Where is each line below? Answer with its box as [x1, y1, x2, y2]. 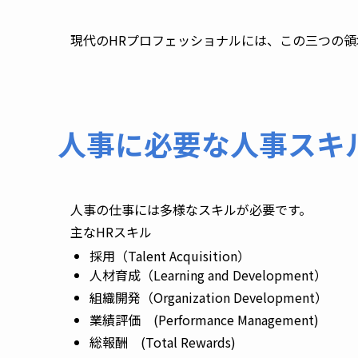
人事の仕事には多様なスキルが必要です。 [70, 200, 315, 220]
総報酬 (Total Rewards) [89, 332, 239, 352]
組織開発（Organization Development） [89, 288, 331, 308]
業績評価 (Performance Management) [89, 310, 322, 330]
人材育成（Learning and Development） [89, 265, 330, 285]
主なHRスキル [70, 222, 155, 242]
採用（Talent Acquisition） [89, 246, 253, 266]
